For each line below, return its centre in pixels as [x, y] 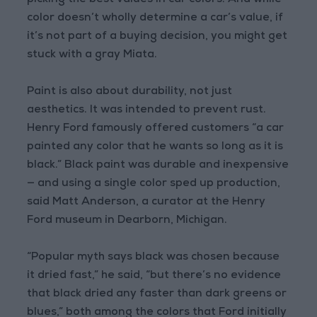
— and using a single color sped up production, [154, 184]
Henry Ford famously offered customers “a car [156, 129]
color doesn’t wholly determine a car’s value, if [155, 19]
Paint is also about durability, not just [130, 92]
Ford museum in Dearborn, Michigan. [127, 221]
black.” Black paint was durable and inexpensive [158, 166]
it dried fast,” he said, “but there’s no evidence [154, 276]
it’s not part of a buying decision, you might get [157, 37]
